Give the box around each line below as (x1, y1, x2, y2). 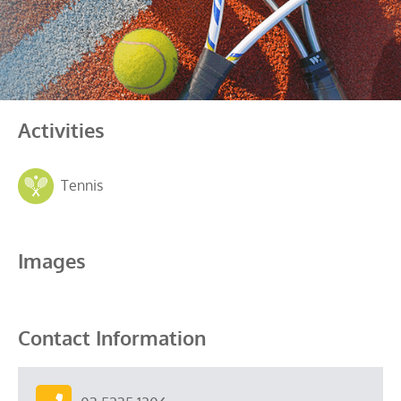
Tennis (54, 175, 103, 194)
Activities (18, 117, 105, 142)
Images (18, 248, 86, 273)
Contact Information (18, 325, 206, 350)
